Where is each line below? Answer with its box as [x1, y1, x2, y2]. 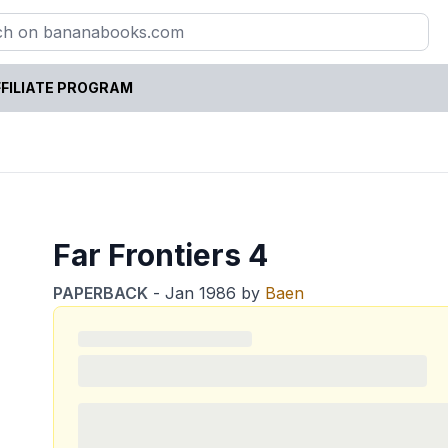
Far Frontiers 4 [53, 236, 269, 273]
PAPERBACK [53, 282, 149, 303]
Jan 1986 [165, 282, 237, 303]
